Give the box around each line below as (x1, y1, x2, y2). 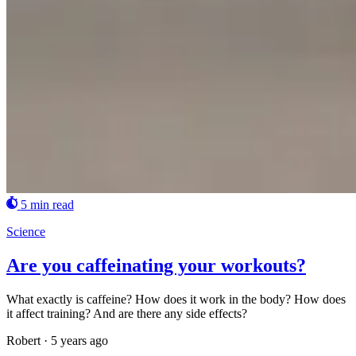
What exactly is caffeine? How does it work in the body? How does (6, 292, 346, 306)
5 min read (20, 198, 74, 212)
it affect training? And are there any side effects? (6, 306, 247, 320)
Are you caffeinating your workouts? (6, 255, 306, 277)
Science (6, 225, 45, 239)
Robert (6, 333, 41, 347)
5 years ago (51, 333, 108, 347)
